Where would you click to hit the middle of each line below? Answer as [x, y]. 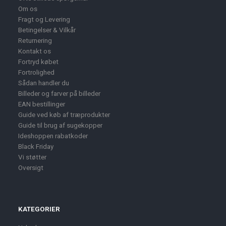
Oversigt [31, 168]
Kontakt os [35, 51]
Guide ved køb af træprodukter [64, 115]
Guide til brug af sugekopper [60, 125]
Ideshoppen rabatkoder [53, 136]
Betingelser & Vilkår [47, 30]
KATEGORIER [39, 209]
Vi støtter [32, 157]
